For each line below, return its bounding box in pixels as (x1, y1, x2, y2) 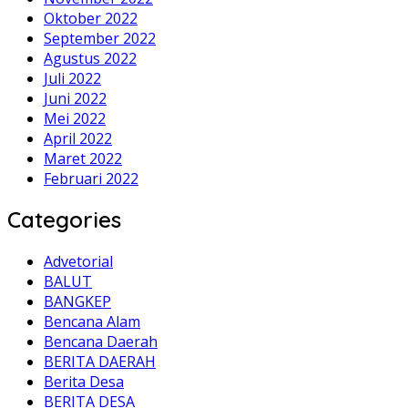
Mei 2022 (44, 107, 106, 128)
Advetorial (44, 251, 113, 272)
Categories (7, 206, 121, 234)
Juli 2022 (44, 67, 101, 88)
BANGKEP (44, 291, 111, 312)
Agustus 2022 (44, 47, 137, 68)
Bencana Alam (44, 311, 140, 332)
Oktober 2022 (44, 7, 138, 28)
